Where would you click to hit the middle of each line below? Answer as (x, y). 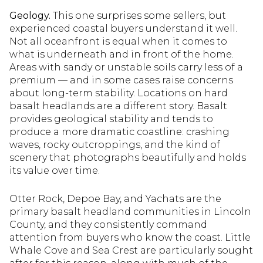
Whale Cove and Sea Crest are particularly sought (131, 251)
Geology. (30, 15)
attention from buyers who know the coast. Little (130, 238)
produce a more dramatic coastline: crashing (119, 131)
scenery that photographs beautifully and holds (128, 157)
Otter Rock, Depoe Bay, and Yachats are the (115, 199)
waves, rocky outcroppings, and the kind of (115, 144)
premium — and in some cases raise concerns (121, 80)
